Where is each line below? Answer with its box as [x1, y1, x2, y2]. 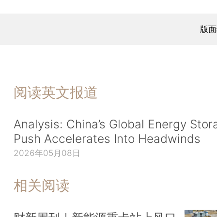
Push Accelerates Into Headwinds [14, 131, 201, 146]
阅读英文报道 [14, 84, 98, 101]
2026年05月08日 [14, 148, 80, 158]
